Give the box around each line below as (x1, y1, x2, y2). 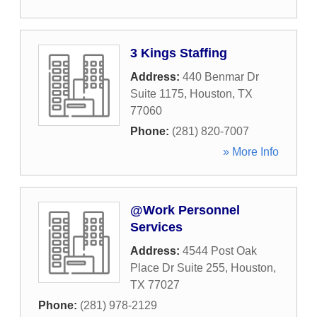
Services (130, 220, 183, 234)
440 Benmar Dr (183, 71, 259, 83)
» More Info (223, 146, 279, 158)
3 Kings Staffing (130, 46, 227, 60)
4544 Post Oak (183, 245, 257, 257)
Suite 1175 (130, 88, 184, 100)
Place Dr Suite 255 (130, 262, 225, 274)
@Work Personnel (130, 203, 240, 217)
